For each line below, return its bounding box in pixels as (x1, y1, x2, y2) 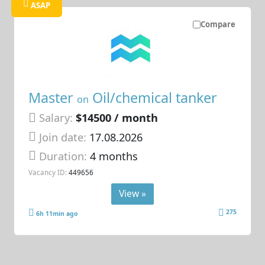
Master (28, 88, 77, 108)
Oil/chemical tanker (89, 88, 218, 108)
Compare (200, 19, 235, 30)
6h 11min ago (36, 209, 78, 218)
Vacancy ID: (28, 167, 67, 177)
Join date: (39, 130, 87, 144)
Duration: (39, 148, 91, 163)
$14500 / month (76, 111, 159, 125)
